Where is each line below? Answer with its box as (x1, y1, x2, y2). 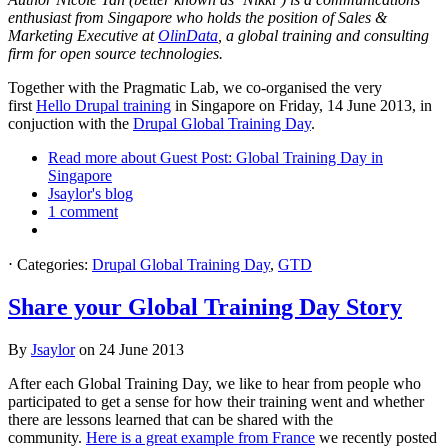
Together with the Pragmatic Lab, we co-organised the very (8, 79, 382, 97)
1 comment (48, 203, 118, 221)
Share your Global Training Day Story (8, 294, 402, 321)
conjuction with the (8, 115, 133, 133)
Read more (48, 149, 117, 167)
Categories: (17, 256, 92, 274)
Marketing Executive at (8, 27, 158, 45)
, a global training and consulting (218, 27, 429, 45)
